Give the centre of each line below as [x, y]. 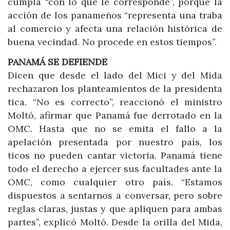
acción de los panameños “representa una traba [115, 15]
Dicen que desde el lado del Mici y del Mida [115, 75]
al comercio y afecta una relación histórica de [115, 28]
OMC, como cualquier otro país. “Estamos [115, 182]
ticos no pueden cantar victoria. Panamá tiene [115, 156]
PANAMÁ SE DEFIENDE [57, 62]
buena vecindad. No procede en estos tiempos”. [112, 42]
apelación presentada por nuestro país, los [115, 142]
